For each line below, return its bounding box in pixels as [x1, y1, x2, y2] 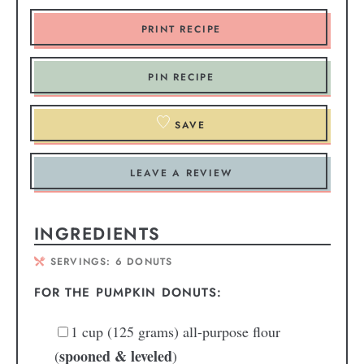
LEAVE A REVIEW [130, 166, 232, 181]
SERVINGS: [50, 253, 115, 269]
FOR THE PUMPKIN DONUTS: [33, 283, 223, 301]
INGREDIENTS [33, 222, 161, 247]
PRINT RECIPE [141, 22, 222, 37]
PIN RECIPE [148, 70, 214, 85]
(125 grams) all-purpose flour [106, 321, 280, 341]
